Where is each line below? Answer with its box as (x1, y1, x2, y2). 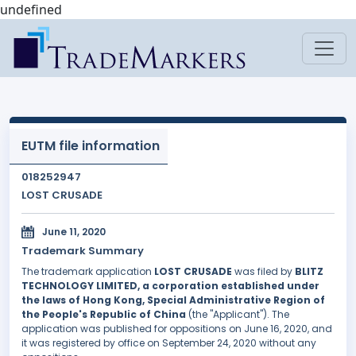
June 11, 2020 (42, 225, 106, 239)
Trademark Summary (21, 243, 144, 259)
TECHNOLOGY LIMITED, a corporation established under (21, 279, 319, 293)
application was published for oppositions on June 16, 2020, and (21, 322, 332, 336)
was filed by (232, 265, 295, 279)
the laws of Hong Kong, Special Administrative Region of (21, 293, 325, 308)
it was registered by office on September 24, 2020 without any (21, 336, 316, 350)
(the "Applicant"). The (186, 308, 289, 322)
